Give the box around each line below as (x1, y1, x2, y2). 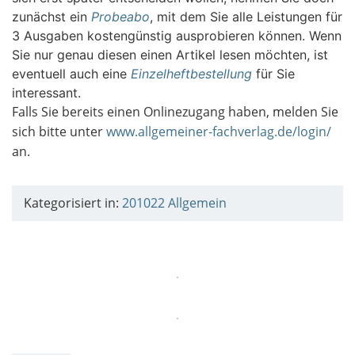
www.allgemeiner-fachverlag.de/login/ (106, 122, 331, 140)
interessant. (12, 84, 81, 101)
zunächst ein (12, 8, 91, 25)
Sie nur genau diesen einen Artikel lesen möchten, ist (12, 46, 328, 63)
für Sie (252, 65, 295, 82)
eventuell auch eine (12, 65, 131, 82)
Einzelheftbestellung (131, 65, 252, 82)
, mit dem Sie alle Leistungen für (150, 8, 342, 25)
